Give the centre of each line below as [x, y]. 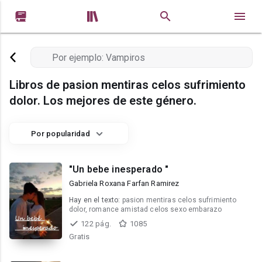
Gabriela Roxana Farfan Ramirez [124, 183]
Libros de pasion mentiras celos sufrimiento [127, 85]
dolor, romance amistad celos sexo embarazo [146, 209]
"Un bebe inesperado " [119, 169]
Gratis [80, 237]
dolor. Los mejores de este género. [103, 101]
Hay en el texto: [96, 200]
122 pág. [96, 224]
